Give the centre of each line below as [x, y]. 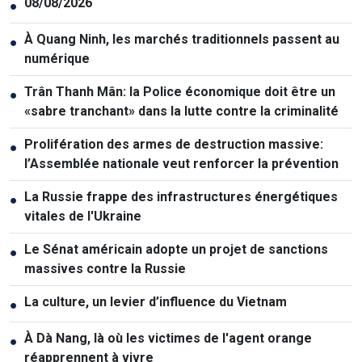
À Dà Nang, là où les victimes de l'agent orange [168, 338]
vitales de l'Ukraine [83, 216]
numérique [57, 58]
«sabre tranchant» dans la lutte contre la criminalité [181, 111]
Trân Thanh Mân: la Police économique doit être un [180, 91]
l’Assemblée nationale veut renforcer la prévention [181, 163]
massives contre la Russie [105, 268]
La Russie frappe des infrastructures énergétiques [181, 196]
